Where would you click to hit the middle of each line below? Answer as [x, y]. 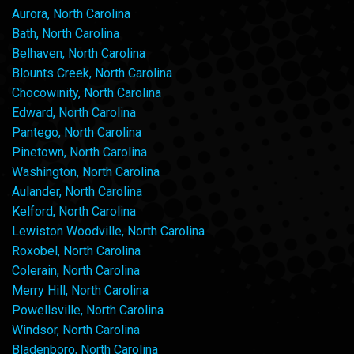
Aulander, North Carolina [77, 192]
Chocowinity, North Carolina [87, 93]
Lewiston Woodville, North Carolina [108, 232]
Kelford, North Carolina [74, 212]
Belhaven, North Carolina [79, 54]
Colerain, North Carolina [76, 271]
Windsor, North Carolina [76, 330]
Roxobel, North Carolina [76, 251]
